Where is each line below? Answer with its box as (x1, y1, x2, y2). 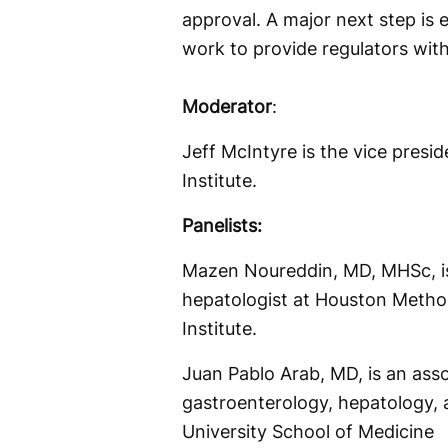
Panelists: (182, 214, 262, 236)
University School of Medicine (182, 420, 434, 442)
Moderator (182, 95, 272, 117)
